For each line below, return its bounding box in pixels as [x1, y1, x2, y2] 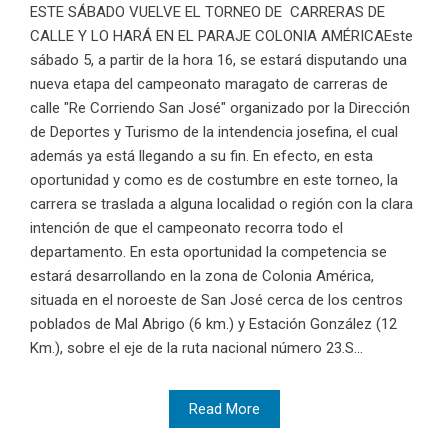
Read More [188, 399, 260, 418]
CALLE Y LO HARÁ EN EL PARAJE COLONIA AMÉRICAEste [30, 26, 413, 45]
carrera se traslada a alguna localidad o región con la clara [30, 194, 413, 213]
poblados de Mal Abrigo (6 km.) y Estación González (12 [30, 314, 397, 333]
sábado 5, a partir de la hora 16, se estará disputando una [30, 50, 407, 69]
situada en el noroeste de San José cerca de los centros [30, 290, 403, 309]
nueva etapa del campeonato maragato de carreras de [30, 74, 388, 93]
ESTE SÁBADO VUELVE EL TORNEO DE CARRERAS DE [30, 2, 385, 21]
